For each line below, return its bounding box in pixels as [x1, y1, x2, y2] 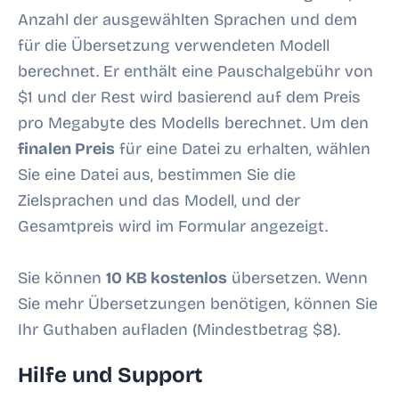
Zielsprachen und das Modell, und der [18, 191, 300, 211]
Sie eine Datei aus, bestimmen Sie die [18, 165, 296, 185]
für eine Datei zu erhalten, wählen [115, 139, 370, 159]
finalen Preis [18, 139, 115, 159]
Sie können [18, 268, 106, 289]
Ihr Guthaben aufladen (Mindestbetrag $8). [18, 320, 340, 340]
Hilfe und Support [18, 362, 203, 388]
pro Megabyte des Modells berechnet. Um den [18, 113, 369, 134]
